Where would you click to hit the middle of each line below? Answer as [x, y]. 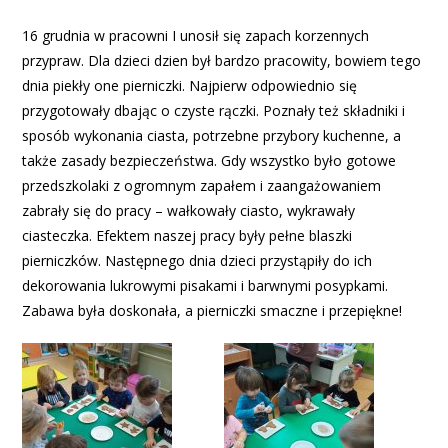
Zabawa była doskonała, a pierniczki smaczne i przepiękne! [212, 310]
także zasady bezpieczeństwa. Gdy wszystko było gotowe [209, 160]
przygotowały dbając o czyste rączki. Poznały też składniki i [214, 110]
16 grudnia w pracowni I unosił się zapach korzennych [196, 35]
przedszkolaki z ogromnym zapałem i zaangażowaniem [202, 185]
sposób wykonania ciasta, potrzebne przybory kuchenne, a [212, 135]
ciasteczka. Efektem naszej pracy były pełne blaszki [187, 235]
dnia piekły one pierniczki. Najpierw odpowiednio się [190, 85]
